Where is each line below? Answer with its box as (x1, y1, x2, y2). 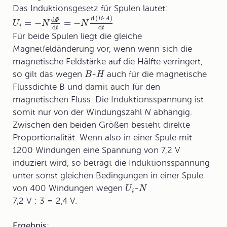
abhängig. (151, 107, 192, 118)
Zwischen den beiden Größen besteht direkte (13, 120, 190, 130)
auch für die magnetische (104, 69, 207, 80)
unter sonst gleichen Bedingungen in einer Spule (13, 171, 203, 181)
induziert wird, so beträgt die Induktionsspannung (13, 158, 210, 168)
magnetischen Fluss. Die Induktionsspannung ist (13, 95, 204, 105)
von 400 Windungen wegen (13, 183, 125, 194)
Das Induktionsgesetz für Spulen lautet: (13, 4, 168, 14)
